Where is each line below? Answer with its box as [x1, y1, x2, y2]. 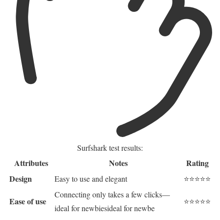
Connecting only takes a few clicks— [55, 189, 170, 200]
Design [9, 173, 32, 185]
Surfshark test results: [77, 142, 143, 153]
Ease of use [9, 195, 46, 207]
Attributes [14, 157, 48, 169]
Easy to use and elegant [55, 173, 127, 184]
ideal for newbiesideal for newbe [55, 203, 155, 214]
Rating [186, 157, 209, 169]
